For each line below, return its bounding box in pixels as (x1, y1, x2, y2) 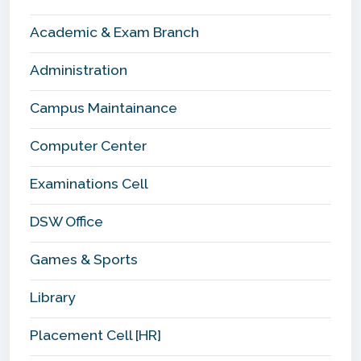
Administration (30, 60, 127, 78)
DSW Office (30, 212, 103, 230)
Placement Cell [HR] (30, 326, 161, 343)
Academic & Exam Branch (30, 23, 199, 40)
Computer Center (30, 136, 147, 154)
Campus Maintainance (30, 98, 177, 116)
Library (30, 288, 76, 305)
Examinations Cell (30, 174, 148, 192)
